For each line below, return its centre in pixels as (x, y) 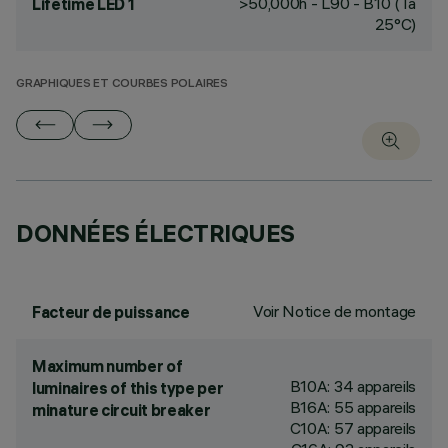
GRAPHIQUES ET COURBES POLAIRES (122, 84)
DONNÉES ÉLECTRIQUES (155, 233)
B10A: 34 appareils (352, 386)
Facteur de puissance (111, 312)
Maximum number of (107, 366)
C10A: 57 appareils (352, 428)
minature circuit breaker (121, 410)
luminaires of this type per (128, 388)
